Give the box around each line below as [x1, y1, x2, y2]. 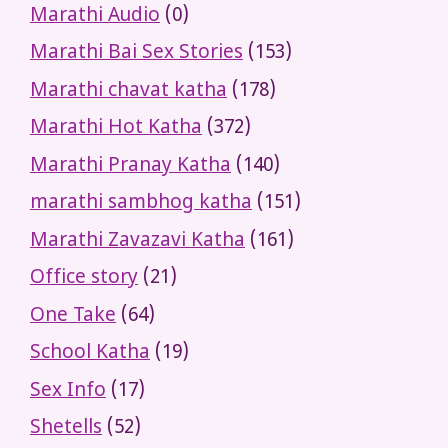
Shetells [30, 416, 102, 442]
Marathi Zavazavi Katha [30, 228, 245, 254]
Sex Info [30, 378, 106, 404]
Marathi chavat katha [30, 78, 227, 104]
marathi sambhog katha [30, 191, 252, 217]
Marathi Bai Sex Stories [30, 41, 243, 67]
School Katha [30, 341, 150, 367]
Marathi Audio [30, 3, 160, 29]
